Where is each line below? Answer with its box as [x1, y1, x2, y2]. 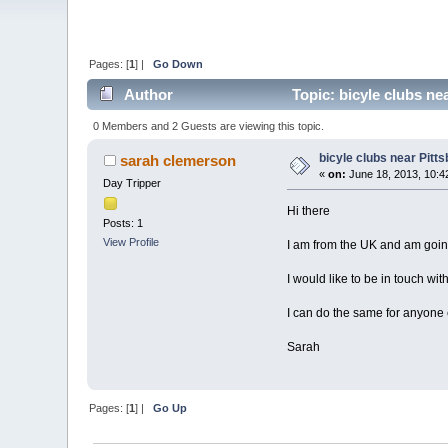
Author [123, 86, 173, 104]
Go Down [153, 57, 204, 70]
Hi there [286, 203, 330, 218]
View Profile [103, 236, 160, 249]
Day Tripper [103, 176, 162, 189]
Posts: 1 [103, 217, 144, 230]
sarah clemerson [119, 151, 236, 169]
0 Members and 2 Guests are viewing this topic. [92, 119, 324, 132]
